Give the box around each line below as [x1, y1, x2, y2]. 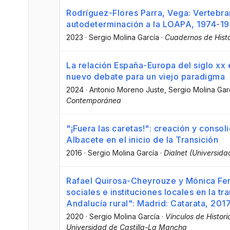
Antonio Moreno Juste [89, 85, 164, 94]
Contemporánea [66, 96, 121, 105]
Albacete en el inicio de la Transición [66, 135, 218, 145]
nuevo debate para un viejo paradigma [66, 71, 225, 82]
